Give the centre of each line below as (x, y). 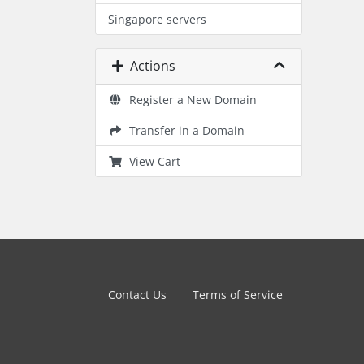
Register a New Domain (189, 100)
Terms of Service (238, 295)
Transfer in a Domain (183, 130)
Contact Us (137, 295)
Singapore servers (157, 19)
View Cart (151, 161)
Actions (149, 66)
